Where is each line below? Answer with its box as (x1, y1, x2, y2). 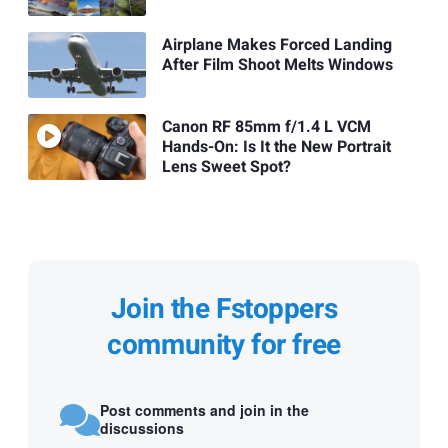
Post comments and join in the (100, 399, 309, 420)
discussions (100, 417, 184, 438)
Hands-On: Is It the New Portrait (161, 135, 391, 160)
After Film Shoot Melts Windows (161, 52, 393, 77)
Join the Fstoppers (110, 289, 338, 331)
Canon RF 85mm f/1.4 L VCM (161, 115, 371, 140)
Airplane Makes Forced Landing (161, 32, 392, 57)
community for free (107, 325, 341, 367)
